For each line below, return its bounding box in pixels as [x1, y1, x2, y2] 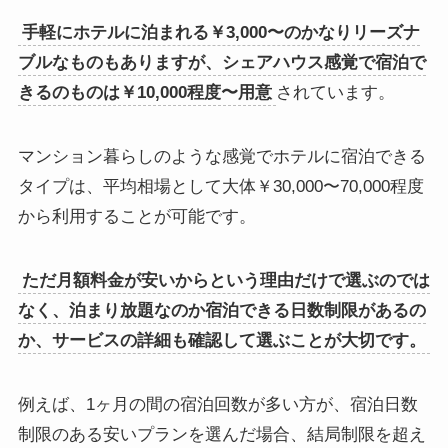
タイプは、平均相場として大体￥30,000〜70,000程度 [17, 177, 424, 197]
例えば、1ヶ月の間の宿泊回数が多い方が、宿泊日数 [17, 395, 418, 415]
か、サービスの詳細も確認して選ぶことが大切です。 [17, 331, 426, 351]
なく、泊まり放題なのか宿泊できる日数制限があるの [17, 301, 426, 321]
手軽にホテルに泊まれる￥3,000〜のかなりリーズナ [21, 23, 420, 43]
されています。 [275, 83, 395, 103]
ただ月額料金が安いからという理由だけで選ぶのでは [21, 271, 430, 291]
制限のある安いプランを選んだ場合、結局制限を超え [17, 425, 426, 445]
